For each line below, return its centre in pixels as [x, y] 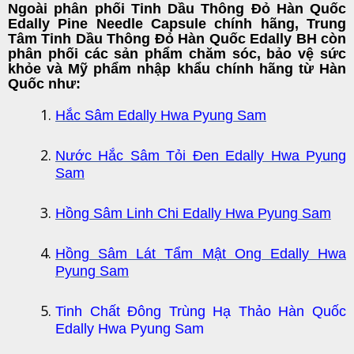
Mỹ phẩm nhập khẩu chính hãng [181, 69]
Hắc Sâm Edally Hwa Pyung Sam [161, 115]
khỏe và [38, 69]
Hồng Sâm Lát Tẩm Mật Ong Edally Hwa [201, 254]
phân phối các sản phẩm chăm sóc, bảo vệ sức [177, 54]
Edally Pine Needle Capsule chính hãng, [157, 24]
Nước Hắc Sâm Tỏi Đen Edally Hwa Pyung [201, 156]
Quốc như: [44, 84]
